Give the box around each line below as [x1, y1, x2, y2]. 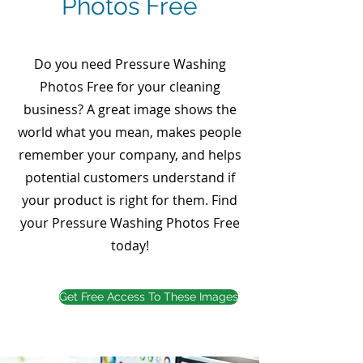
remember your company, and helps [18, 146, 241, 164]
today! [110, 237, 149, 254]
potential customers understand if [24, 169, 235, 186]
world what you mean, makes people [18, 123, 241, 141]
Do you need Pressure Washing [33, 55, 226, 73]
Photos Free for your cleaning [39, 78, 220, 96]
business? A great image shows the [23, 100, 237, 118]
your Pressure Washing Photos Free [19, 214, 240, 232]
